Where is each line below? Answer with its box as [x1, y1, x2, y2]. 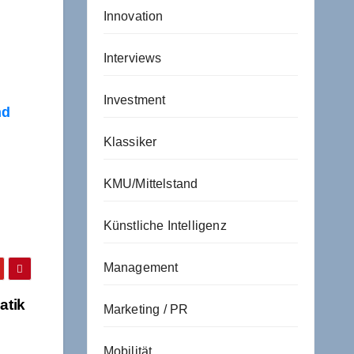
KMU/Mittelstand [103, 177, 198, 190]
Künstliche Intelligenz [103, 219, 227, 232]
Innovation [103, 9, 164, 23]
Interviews [103, 51, 162, 65]
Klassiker [103, 135, 157, 149]
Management [103, 261, 179, 274]
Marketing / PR [103, 303, 189, 316]
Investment [103, 93, 166, 107]
